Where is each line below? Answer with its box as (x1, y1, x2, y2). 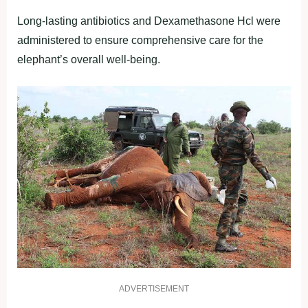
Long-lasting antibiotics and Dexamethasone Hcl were (17, 15, 280, 27)
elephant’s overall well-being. (17, 54, 160, 66)
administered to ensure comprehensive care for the (17, 34, 263, 47)
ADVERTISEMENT (119, 283, 189, 294)
